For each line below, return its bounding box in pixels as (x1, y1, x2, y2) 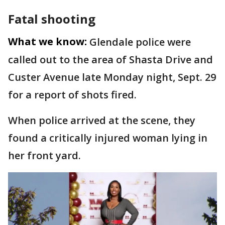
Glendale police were (89, 35, 191, 49)
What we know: (8, 35, 87, 48)
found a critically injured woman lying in (8, 131, 207, 145)
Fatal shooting (8, 11, 95, 27)
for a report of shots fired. (8, 88, 139, 101)
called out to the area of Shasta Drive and (8, 53, 213, 66)
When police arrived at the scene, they (8, 114, 195, 127)
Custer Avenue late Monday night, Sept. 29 (8, 70, 216, 84)
